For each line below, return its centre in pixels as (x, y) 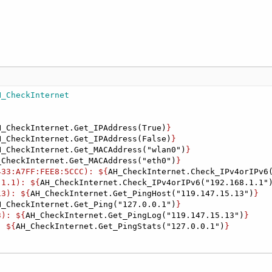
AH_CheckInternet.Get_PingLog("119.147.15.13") (135, 216)
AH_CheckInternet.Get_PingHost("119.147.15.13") (142, 194)
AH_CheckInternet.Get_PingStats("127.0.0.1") (121, 226)
